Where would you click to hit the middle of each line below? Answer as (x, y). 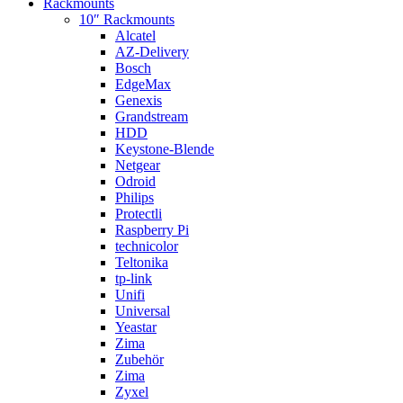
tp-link (134, 279)
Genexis (139, 101)
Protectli (139, 214)
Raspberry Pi (152, 230)
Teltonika (142, 263)
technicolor (147, 246)
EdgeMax (143, 85)
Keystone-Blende (165, 149)
